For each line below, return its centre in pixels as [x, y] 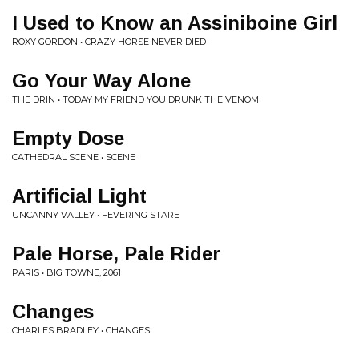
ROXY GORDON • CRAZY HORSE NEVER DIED [109, 42]
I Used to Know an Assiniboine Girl [175, 23]
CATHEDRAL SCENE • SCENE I [76, 157]
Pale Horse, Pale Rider [116, 254]
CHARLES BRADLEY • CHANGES [81, 330]
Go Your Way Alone [101, 81]
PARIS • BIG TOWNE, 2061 [67, 272]
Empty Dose [68, 138]
